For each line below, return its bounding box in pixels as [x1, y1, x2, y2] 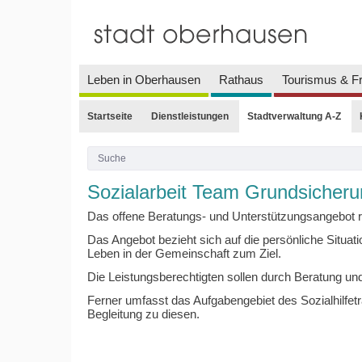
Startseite [86, 110, 133, 122]
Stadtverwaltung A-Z [246, 110, 341, 122]
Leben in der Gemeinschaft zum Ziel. [86, 246, 281, 261]
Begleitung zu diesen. [86, 307, 200, 322]
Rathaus [218, 72, 263, 86]
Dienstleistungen [150, 110, 229, 122]
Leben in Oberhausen [86, 72, 200, 86]
